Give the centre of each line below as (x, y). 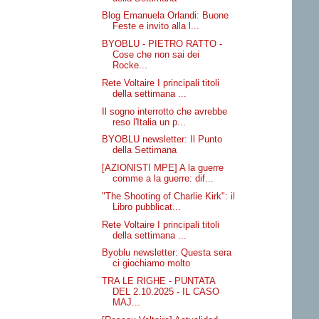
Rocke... (130, 66)
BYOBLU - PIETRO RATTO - (162, 44)
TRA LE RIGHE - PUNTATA (159, 281)
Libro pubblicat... (147, 206)
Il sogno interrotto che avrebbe (165, 111)
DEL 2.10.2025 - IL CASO (166, 292)
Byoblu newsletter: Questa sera (167, 253)
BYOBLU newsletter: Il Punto (162, 140)
